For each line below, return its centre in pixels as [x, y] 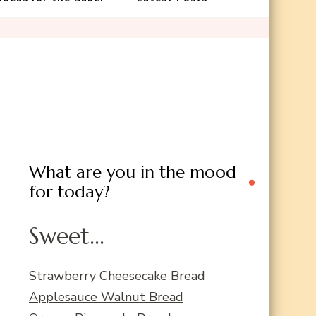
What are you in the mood [133, 172]
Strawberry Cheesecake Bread [117, 275]
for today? [69, 192]
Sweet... [67, 237]
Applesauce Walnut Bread [106, 297]
